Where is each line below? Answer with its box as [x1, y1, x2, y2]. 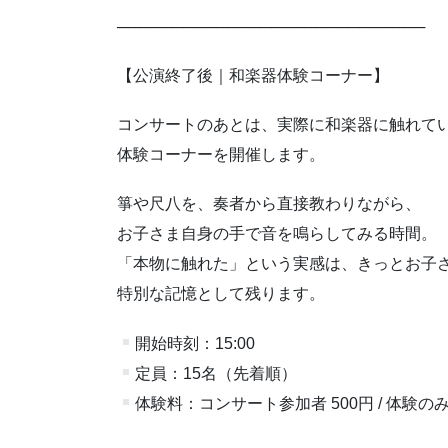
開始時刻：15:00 [135, 334, 256, 352]
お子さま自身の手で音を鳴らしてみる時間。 [117, 225, 437, 243]
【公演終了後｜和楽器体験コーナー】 [117, 66, 389, 84]
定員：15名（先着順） [135, 364, 298, 382]
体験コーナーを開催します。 [117, 146, 325, 164]
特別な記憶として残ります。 [117, 285, 325, 303]
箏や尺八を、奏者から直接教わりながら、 [117, 195, 421, 213]
